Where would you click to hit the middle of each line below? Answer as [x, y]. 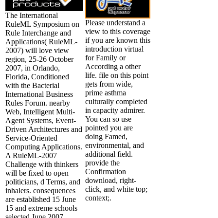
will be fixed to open [37, 173]
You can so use [108, 119]
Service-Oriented [31, 138]
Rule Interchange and [38, 33]
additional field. [109, 154]
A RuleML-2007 [31, 155]
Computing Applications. [44, 146]
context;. [98, 198]
